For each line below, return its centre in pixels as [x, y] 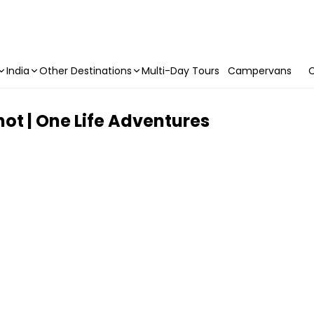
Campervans [260, 71]
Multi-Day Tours [180, 71]
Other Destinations [86, 71]
